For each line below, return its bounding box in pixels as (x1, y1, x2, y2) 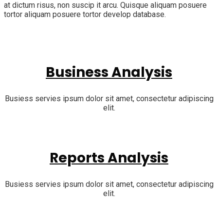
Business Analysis (46, 62, 172, 82)
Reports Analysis (50, 148, 168, 167)
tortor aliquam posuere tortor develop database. (4, 9, 166, 19)
